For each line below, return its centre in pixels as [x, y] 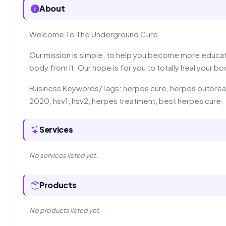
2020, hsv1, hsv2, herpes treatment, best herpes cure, [126, 101]
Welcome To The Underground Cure [94, 34]
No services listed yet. [64, 155]
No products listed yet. [65, 211]
